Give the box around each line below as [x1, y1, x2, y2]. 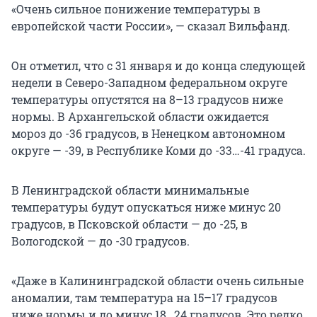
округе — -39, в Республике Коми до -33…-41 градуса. [11, 143, 306, 158]
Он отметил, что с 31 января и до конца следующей [11, 58, 306, 74]
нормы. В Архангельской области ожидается [11, 109, 269, 125]
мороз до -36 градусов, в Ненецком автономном [11, 126, 285, 142]
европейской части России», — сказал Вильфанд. [11, 18, 290, 34]
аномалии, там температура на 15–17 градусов [11, 290, 277, 306]
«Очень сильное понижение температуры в [11, 1, 260, 17]
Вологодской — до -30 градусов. [11, 234, 190, 249]
